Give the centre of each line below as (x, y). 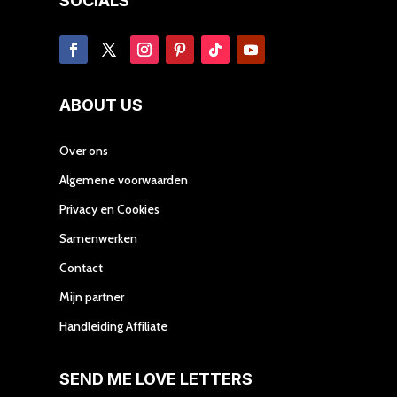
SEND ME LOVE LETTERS (156, 378)
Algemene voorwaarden (124, 179)
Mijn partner (92, 296)
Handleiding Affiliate (114, 326)
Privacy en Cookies (110, 209)
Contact (82, 267)
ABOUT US (101, 105)
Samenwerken (99, 238)
